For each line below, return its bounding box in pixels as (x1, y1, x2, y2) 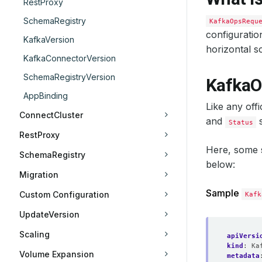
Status (228, 118, 253, 126)
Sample (206, 187, 242, 199)
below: (206, 158, 235, 170)
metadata (227, 251, 260, 260)
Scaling (19, 229, 50, 239)
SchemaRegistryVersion (23, 72, 115, 82)
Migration (19, 170, 58, 180)
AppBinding (23, 91, 68, 101)
